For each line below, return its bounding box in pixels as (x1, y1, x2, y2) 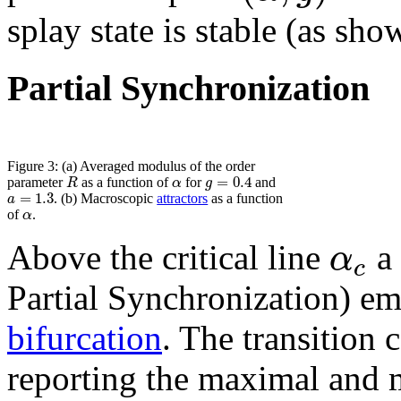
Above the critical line (7, 238, 329, 277)
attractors (157, 191, 209, 207)
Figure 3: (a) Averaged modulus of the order (7, 158, 255, 174)
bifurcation (7, 319, 162, 358)
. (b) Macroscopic (54, 191, 158, 207)
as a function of (78, 174, 173, 190)
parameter (7, 174, 66, 190)
